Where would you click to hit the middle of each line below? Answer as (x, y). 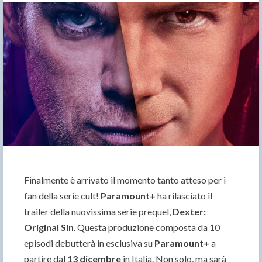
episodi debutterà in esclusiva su (89, 243)
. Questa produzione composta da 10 (147, 227)
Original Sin (49, 227)
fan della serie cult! (62, 196)
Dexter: (189, 212)
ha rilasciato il (184, 196)
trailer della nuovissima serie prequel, (98, 212)
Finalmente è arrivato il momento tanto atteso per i (125, 180)
